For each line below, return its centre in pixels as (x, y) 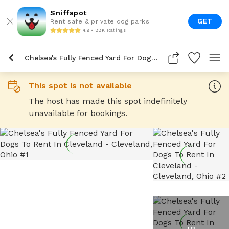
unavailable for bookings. (78, 113)
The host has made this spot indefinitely (108, 101)
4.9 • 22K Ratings (104, 30)
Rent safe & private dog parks (100, 21)
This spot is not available (80, 86)
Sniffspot (68, 13)
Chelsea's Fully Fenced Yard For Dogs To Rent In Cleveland (155, 58)
